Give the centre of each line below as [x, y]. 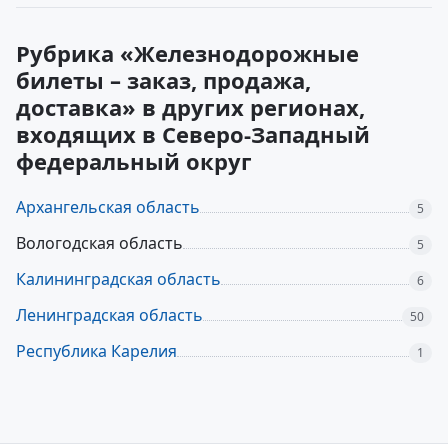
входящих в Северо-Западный [193, 134]
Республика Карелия [96, 351]
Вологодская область [99, 243]
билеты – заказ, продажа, [163, 80]
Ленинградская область [109, 315]
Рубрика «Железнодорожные [187, 53]
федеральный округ [134, 161]
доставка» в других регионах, [190, 107]
